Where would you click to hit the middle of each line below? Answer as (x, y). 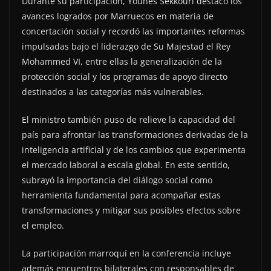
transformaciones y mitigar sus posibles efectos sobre (131, 211)
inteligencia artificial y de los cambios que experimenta (134, 150)
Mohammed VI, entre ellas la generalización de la (122, 62)
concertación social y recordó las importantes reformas (133, 31)
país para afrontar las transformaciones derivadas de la (135, 135)
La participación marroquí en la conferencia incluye (126, 253)
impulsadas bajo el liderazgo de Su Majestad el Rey (126, 47)
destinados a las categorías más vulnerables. (113, 92)
